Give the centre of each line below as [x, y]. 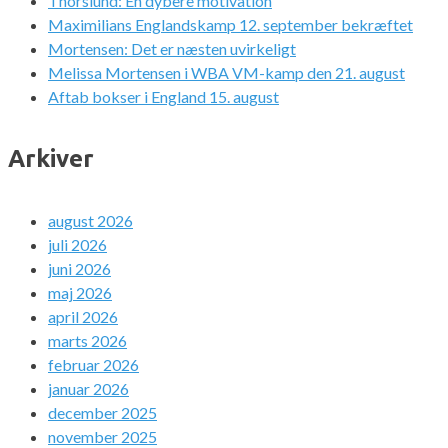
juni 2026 [79, 268]
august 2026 [90, 220]
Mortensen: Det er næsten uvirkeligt [172, 49]
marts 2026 [87, 340]
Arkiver [51, 158]
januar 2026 [88, 388]
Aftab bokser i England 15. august [163, 97]
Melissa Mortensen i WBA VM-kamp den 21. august [226, 73]
